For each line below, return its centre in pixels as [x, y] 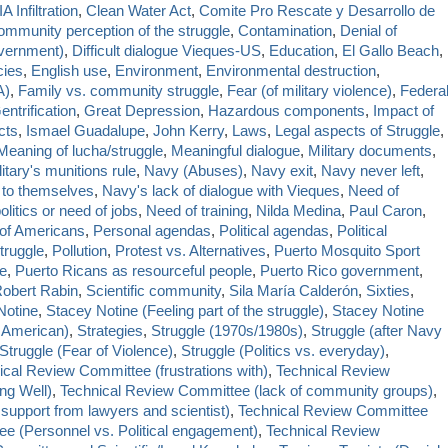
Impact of [403, 110]
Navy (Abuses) [193, 170]
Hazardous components [286, 110]
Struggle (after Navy [376, 330]
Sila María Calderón [293, 290]
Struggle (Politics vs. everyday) [283, 350]
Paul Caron [385, 210]
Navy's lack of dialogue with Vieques [221, 190]
